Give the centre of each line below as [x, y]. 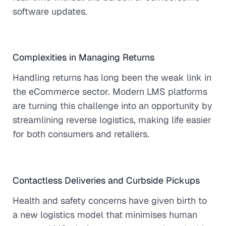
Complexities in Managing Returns [83, 58]
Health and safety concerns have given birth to [110, 200]
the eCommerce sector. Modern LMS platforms [110, 92]
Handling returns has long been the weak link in [112, 78]
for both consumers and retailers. [81, 134]
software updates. [50, 11]
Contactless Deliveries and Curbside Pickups [106, 180]
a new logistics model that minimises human [105, 214]
